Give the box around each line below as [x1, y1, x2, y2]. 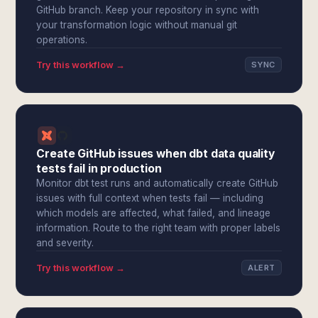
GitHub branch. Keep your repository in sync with [36, 4, 260, 16]
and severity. [36, 237, 94, 248]
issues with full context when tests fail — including [36, 192, 264, 204]
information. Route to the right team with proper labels [36, 222, 281, 234]
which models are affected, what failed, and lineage [36, 207, 271, 219]
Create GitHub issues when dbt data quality [36, 147, 275, 160]
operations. [36, 34, 88, 45]
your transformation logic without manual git [36, 19, 238, 31]
